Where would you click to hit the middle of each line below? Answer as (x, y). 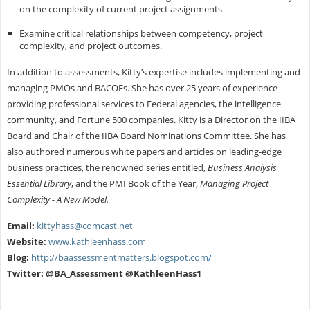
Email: (20, 226)
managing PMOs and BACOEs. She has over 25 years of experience (142, 88)
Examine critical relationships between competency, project (141, 34)
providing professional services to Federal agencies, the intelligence (144, 104)
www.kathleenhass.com (97, 242)
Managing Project (234, 184)
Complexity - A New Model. (57, 200)
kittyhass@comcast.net (84, 226)
